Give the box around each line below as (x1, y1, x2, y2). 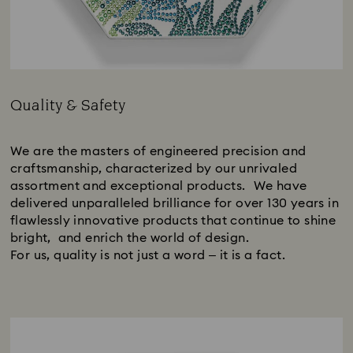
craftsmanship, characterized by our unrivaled (10, 162, 297, 175)
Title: (9, 115, 38, 128)
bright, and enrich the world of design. (10, 231, 249, 244)
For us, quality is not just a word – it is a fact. (10, 248, 285, 262)
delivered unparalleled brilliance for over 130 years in (10, 196, 339, 210)
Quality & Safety (10, 94, 125, 117)
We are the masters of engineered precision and (10, 144, 307, 158)
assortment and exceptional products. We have (10, 179, 307, 192)
